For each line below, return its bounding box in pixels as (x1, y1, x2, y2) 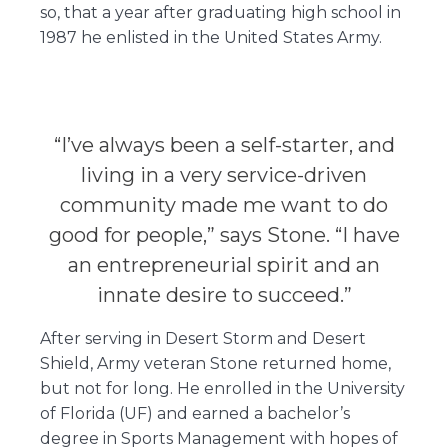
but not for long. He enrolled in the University (39, 378, 405, 398)
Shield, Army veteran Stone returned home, (39, 353, 391, 373)
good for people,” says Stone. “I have (48, 222, 400, 247)
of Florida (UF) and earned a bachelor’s (39, 403, 350, 423)
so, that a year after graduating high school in (39, 2, 401, 22)
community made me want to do (60, 192, 388, 217)
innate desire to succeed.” (96, 282, 352, 307)
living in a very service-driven (81, 162, 367, 187)
